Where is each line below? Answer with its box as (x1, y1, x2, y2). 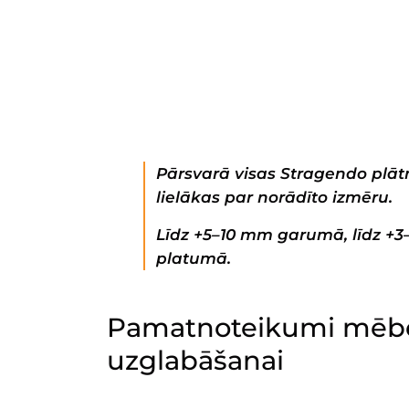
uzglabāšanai (107, 344, 284, 376)
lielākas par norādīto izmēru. (156, 188, 393, 206)
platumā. (156, 249, 231, 267)
